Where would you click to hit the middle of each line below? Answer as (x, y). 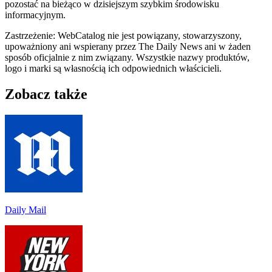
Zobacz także (46, 94)
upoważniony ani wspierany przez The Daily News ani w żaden (128, 46)
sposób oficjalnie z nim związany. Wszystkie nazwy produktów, (127, 57)
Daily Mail (25, 209)
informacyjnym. (35, 15)
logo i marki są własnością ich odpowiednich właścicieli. (113, 68)
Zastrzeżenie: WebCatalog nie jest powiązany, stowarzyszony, (123, 35)
